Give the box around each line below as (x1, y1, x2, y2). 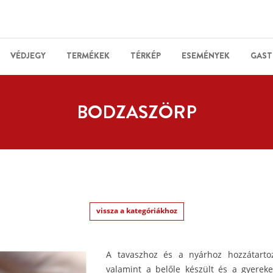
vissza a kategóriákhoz (96, 205, 177, 216)
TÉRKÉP (130, 49, 161, 62)
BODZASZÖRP (76, 99, 197, 125)
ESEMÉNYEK (182, 49, 230, 62)
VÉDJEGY (10, 49, 46, 62)
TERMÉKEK (66, 49, 110, 62)
